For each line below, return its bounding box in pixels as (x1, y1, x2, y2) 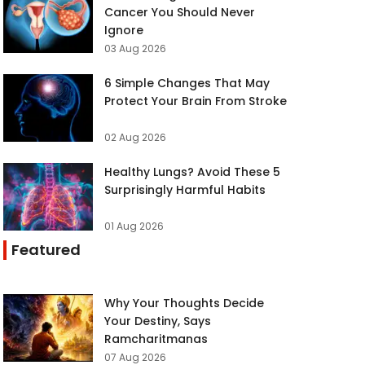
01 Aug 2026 (104, 219, 165, 233)
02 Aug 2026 (104, 130, 167, 144)
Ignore (104, 22, 144, 38)
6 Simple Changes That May (104, 75, 270, 91)
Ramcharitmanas (104, 331, 209, 347)
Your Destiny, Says (104, 313, 212, 329)
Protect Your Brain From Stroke (104, 93, 288, 109)
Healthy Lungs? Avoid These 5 (104, 164, 281, 180)
